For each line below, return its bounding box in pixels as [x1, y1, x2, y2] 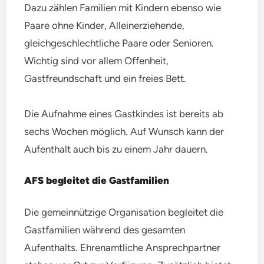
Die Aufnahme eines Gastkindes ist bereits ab [24, 107, 224, 120]
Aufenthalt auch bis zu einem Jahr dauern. [24, 143, 209, 155]
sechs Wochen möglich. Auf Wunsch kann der [24, 125, 225, 137]
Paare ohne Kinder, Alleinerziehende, [24, 19, 185, 31]
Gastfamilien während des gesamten [24, 223, 186, 236]
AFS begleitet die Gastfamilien [24, 174, 170, 186]
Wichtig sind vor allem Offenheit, [24, 54, 169, 67]
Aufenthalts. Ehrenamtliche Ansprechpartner [24, 241, 221, 253]
